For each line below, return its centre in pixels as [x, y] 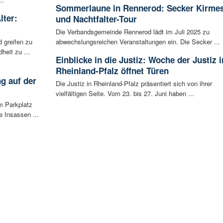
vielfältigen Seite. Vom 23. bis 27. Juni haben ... [125, 94]
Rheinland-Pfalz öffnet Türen [112, 71]
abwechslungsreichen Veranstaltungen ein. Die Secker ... [138, 42]
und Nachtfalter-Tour [96, 19]
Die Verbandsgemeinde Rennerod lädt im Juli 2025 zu [132, 32]
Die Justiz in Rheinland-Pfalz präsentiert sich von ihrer [134, 84]
